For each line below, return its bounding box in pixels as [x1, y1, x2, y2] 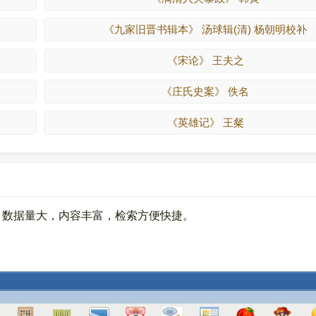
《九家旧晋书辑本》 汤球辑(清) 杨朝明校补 [104, 23, 308, 35]
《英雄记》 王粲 [166, 116, 244, 128]
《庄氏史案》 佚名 [162, 85, 250, 97]
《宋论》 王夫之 [166, 54, 244, 66]
